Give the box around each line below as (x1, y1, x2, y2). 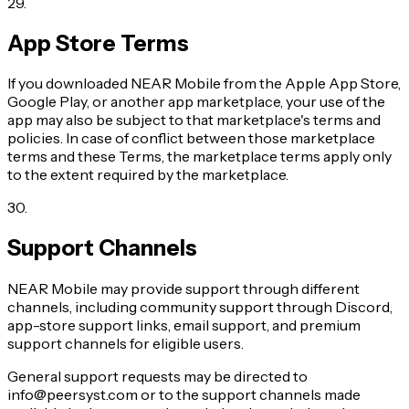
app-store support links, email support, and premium (7, 316, 361, 335)
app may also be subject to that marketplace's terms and (7, 110, 381, 130)
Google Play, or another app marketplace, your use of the (7, 92, 385, 111)
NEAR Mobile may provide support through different (7, 279, 360, 299)
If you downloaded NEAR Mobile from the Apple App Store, (7, 74, 401, 93)
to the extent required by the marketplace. (7, 165, 288, 184)
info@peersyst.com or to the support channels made (7, 385, 361, 404)
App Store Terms (7, 29, 189, 57)
